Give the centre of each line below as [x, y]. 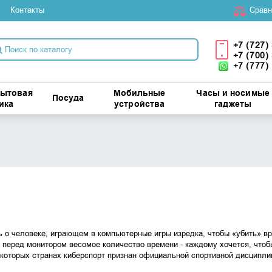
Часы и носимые [233, 93]
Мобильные [139, 93]
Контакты [27, 10]
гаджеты [233, 104]
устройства [140, 104]
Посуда [68, 98]
